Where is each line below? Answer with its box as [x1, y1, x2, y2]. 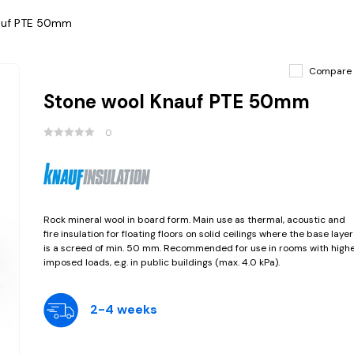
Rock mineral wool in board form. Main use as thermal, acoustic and [43, 213, 345, 226]
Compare [309, 65, 352, 77]
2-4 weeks [89, 301, 157, 318]
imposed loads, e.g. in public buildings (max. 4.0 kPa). [43, 255, 280, 269]
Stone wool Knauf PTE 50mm [43, 89, 310, 114]
